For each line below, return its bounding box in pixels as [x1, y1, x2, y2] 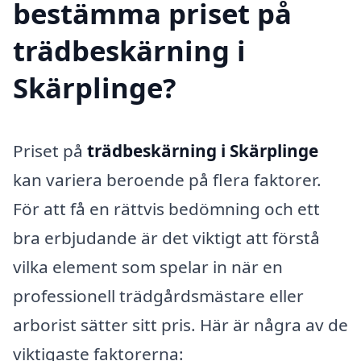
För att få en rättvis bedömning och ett [13, 197, 320, 221]
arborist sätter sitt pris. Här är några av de [13, 313, 348, 337]
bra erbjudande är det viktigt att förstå [13, 226, 320, 250]
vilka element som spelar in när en [13, 255, 283, 279]
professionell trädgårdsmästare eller [13, 284, 304, 308]
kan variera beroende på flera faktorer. [13, 168, 322, 192]
